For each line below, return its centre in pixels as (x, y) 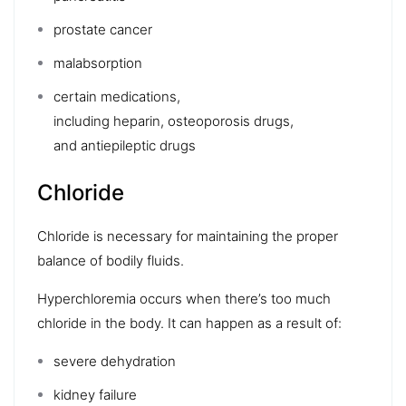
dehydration (138, 361)
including (83, 121)
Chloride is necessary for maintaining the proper (188, 236)
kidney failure (95, 394)
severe (77, 361)
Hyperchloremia (87, 298)
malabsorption (98, 63)
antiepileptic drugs (138, 145)
